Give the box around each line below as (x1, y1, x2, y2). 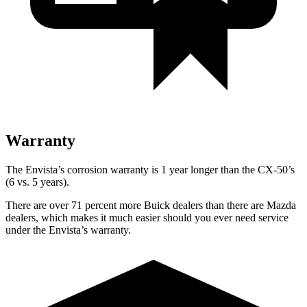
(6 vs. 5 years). (5, 175, 69, 188)
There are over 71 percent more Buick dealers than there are (5, 199, 267, 211)
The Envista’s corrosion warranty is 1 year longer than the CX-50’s (5, 163, 295, 175)
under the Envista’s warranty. (5, 223, 131, 236)
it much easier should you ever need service (98, 211, 288, 223)
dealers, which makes (5, 211, 98, 223)
